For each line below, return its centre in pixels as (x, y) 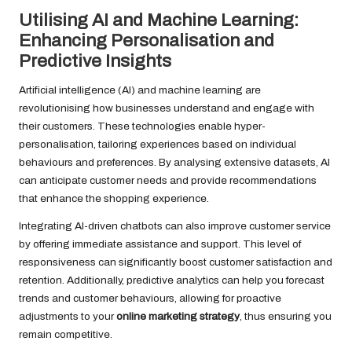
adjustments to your (68, 317)
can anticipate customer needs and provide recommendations (168, 181)
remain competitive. (66, 335)
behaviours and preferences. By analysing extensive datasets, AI (174, 163)
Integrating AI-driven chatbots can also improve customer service (175, 226)
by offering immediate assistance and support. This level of (160, 244)
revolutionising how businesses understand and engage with (167, 108)
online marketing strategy (178, 317)
